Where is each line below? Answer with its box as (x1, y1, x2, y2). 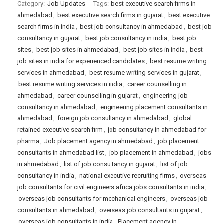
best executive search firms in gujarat (57, 11, 163, 19)
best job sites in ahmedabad (36, 46, 118, 53)
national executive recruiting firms (79, 172, 175, 179)
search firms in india (17, 23, 75, 30)
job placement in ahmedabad (109, 149, 193, 156)
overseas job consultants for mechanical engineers (18, 195, 165, 202)
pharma (17, 137, 39, 145)
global (173, 114, 192, 122)
